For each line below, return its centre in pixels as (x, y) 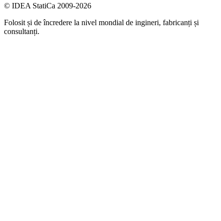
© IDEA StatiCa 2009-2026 (48, 5)
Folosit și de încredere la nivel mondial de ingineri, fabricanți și (101, 22)
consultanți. (22, 31)
